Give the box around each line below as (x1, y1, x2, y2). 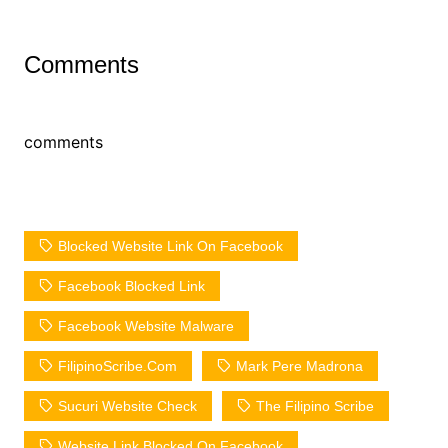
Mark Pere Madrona (235, 357, 363, 374)
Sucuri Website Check (57, 397, 197, 414)
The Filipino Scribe (255, 397, 374, 414)
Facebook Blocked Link (57, 277, 205, 294)
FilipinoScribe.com (57, 357, 177, 374)
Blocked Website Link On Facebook (57, 237, 283, 254)
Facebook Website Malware (57, 317, 234, 334)
